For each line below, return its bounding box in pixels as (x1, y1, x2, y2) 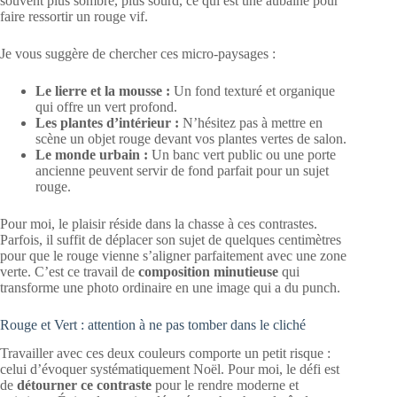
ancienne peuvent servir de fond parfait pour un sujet (35, 162, 329, 178)
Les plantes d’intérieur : (35, 114, 179, 130)
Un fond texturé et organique (170, 82, 335, 98)
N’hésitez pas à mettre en (179, 114, 323, 130)
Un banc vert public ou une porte (148, 146, 336, 162)
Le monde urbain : (35, 146, 148, 162)
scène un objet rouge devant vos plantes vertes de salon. (35, 130, 346, 146)
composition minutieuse (138, 263, 278, 279)
